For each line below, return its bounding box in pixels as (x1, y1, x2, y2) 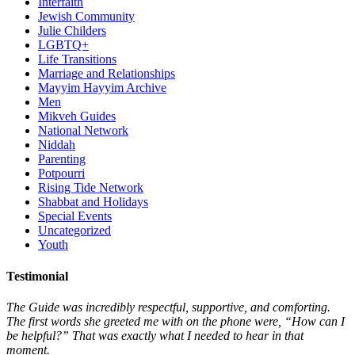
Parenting (38, 152, 86, 166)
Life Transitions (38, 52, 116, 67)
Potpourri (38, 166, 85, 181)
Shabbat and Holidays (38, 195, 148, 209)
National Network (38, 124, 128, 138)
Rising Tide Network (38, 181, 143, 195)
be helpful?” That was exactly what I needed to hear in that (6, 328, 303, 342)
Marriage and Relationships (38, 67, 175, 81)
